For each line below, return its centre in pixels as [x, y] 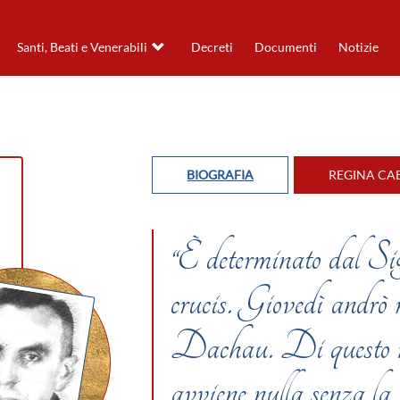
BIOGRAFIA [221, 175]
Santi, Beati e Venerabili [82, 47]
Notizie [358, 47]
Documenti [285, 47]
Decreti [212, 47]
